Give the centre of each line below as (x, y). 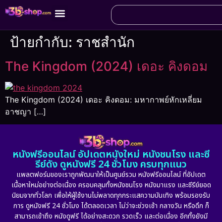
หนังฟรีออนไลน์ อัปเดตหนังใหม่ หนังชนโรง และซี (111, 155)
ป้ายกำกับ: (43, 42)
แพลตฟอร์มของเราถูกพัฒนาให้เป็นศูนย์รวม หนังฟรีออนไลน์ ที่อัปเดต (111, 175)
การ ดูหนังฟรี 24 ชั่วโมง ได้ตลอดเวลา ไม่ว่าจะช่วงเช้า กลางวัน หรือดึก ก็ (111, 206)
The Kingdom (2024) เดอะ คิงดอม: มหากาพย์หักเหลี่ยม (104, 100)
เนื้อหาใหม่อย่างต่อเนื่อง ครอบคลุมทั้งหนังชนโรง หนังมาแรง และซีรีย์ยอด (111, 185)
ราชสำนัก (105, 42)
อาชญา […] (26, 111)
